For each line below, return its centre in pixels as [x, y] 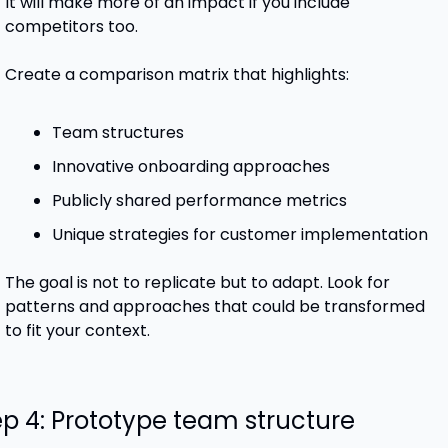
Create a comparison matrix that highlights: [176, 75]
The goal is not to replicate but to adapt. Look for [197, 283]
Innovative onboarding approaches [190, 167]
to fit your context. [77, 331]
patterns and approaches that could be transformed [214, 307]
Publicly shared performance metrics [199, 201]
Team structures [117, 133]
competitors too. [71, 27]
